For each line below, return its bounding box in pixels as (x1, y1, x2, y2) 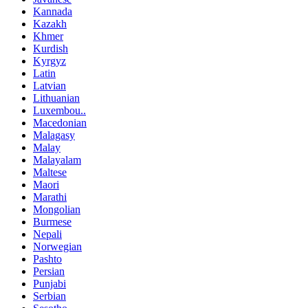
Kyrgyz (33, 55, 66, 67)
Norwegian (33, 241, 82, 253)
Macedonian (33, 117, 87, 129)
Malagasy (33, 129, 75, 142)
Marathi (33, 191, 67, 203)
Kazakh (33, 18, 67, 30)
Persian (33, 265, 65, 278)
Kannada (33, 5, 72, 18)
